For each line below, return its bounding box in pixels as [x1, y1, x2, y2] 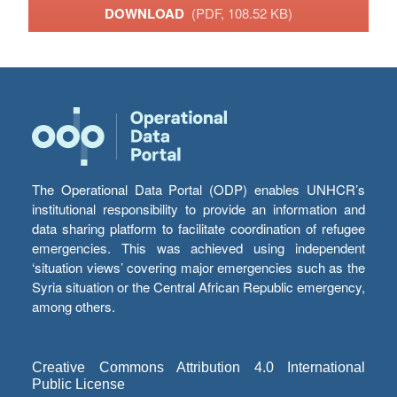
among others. [32, 297, 115, 316]
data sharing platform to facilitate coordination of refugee [32, 219, 365, 238]
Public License [32, 377, 125, 393]
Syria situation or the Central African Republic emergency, [32, 277, 365, 297]
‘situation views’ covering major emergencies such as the [32, 258, 365, 277]
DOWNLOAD [105, 4, 191, 24]
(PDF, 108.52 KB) [191, 4, 292, 23]
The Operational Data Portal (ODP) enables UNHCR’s [32, 180, 365, 199]
